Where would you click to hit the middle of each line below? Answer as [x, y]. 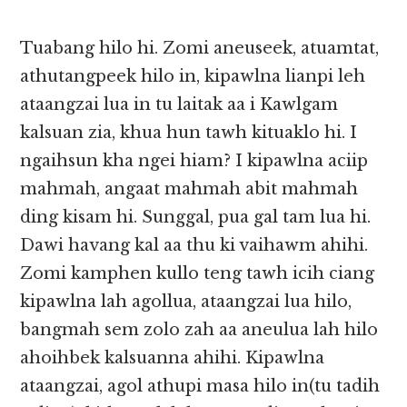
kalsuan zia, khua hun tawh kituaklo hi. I [189, 133]
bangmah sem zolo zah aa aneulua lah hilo [199, 330]
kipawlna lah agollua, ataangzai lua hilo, [186, 302]
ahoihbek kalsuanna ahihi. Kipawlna [173, 358]
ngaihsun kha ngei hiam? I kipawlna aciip [194, 161]
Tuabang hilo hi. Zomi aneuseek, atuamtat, [200, 49]
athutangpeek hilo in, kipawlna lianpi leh [193, 77]
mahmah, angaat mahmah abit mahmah [189, 189]
